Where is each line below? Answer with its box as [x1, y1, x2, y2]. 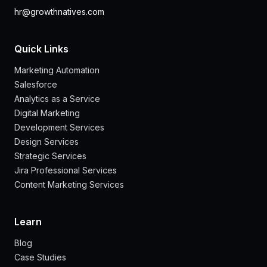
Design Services [14, 136, 79, 147]
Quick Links [14, 43, 69, 55]
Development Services [14, 122, 104, 133]
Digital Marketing [14, 108, 80, 119]
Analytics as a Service [14, 94, 100, 104]
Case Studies [14, 252, 66, 263]
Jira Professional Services [14, 165, 117, 176]
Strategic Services [14, 151, 86, 162]
